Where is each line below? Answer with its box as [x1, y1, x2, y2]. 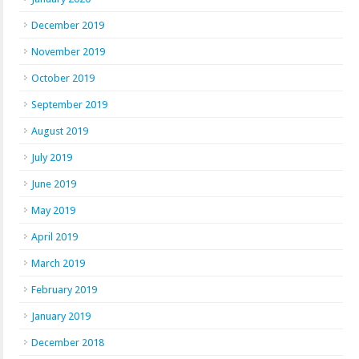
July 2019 [31, 151, 72, 163]
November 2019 [31, 46, 105, 58]
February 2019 [31, 284, 97, 296]
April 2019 [31, 231, 78, 243]
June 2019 [31, 178, 76, 190]
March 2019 [31, 257, 85, 269]
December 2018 [31, 337, 104, 349]
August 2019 [31, 125, 88, 137]
